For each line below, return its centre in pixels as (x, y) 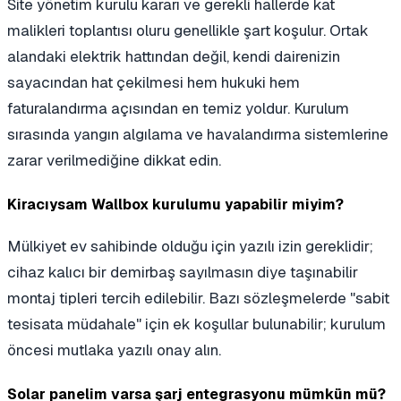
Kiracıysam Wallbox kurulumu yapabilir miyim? (175, 205)
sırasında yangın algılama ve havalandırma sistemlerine (198, 135)
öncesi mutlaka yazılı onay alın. (114, 350)
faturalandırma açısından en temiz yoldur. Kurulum (178, 109)
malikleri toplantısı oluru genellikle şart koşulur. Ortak (188, 31)
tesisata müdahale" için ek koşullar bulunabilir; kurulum (196, 324)
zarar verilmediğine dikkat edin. (114, 161)
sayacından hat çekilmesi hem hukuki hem (154, 83)
